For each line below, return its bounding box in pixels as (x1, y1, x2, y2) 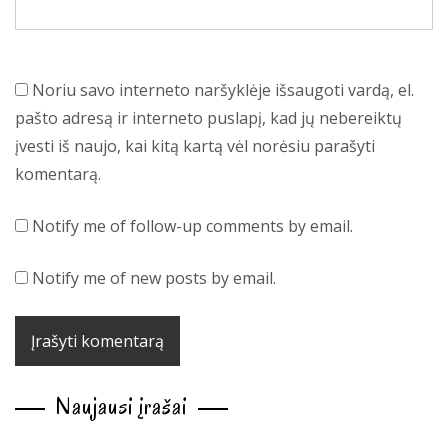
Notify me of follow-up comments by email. (32, 214, 353, 237)
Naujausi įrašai (55, 390, 188, 422)
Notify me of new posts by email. (32, 266, 276, 289)
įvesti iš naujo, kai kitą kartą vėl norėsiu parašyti (15, 134, 375, 157)
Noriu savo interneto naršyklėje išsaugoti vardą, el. (32, 78, 414, 101)
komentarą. (15, 162, 101, 185)
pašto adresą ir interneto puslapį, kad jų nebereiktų (15, 106, 402, 129)
